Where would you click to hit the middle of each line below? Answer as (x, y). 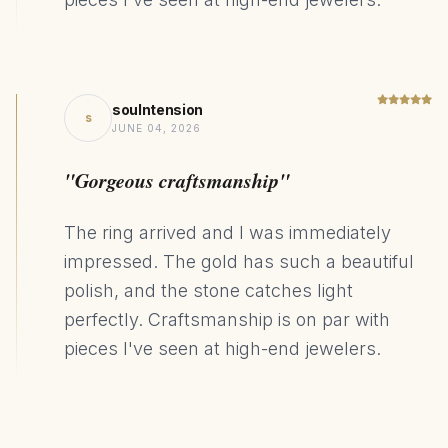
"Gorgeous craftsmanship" (177, 180)
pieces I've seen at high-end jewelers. (222, 348)
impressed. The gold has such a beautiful (239, 261)
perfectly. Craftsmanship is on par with (227, 319)
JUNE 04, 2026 (156, 128)
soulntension (157, 109)
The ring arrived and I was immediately (227, 232)
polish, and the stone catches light (208, 290)
